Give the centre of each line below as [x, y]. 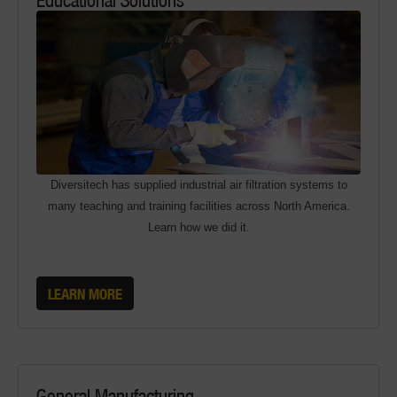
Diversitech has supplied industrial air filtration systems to [198, 185]
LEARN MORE [85, 293]
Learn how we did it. [198, 227]
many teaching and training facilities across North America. [198, 206]
